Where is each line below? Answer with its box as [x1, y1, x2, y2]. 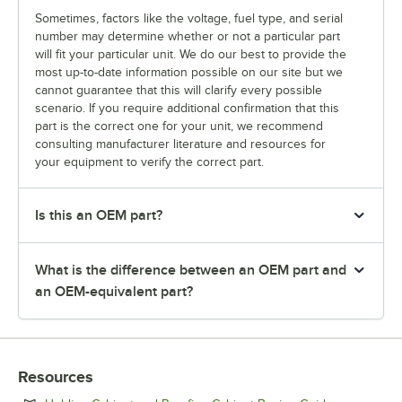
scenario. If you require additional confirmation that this [35, 101, 339, 116]
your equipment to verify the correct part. [35, 155, 264, 170]
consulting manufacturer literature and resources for [35, 137, 326, 152]
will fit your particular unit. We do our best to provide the [35, 48, 346, 62]
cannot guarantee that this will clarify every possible [35, 83, 322, 98]
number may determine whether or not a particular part [35, 30, 340, 44]
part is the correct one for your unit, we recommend [35, 119, 323, 134]
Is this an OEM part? [35, 207, 162, 224]
